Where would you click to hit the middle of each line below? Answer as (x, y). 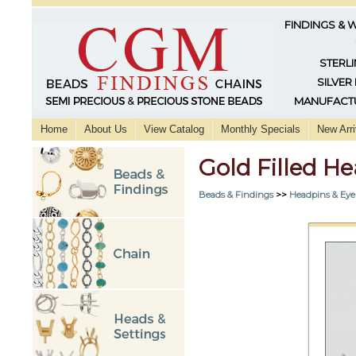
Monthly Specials (261, 129)
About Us (106, 129)
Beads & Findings (236, 194)
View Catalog (174, 129)
